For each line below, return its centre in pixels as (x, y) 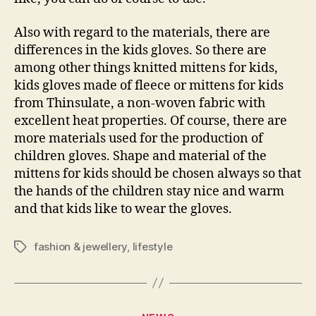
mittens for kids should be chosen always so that (158, 174)
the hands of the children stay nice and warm (149, 191)
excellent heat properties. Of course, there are (151, 121)
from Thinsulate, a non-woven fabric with (140, 103)
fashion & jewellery (81, 246)
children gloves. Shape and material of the (140, 156)
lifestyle (152, 246)
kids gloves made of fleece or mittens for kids (149, 85)
